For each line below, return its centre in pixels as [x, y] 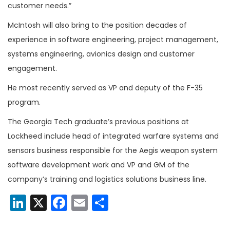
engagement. [32, 68]
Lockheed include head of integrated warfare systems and [113, 136]
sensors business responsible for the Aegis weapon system [113, 150]
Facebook [106, 202]
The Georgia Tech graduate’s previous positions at [98, 121]
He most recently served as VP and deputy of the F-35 [105, 88]
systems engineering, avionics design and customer [101, 54]
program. [24, 102]
